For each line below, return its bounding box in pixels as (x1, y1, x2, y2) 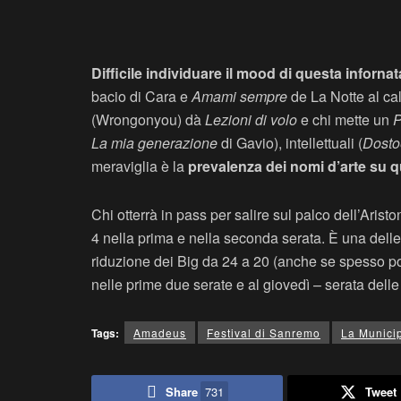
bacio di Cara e (91, 85, 188, 107)
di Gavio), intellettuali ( (218, 132, 363, 153)
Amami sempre (188, 85, 287, 107)
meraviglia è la (91, 155, 188, 176)
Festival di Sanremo (207, 324, 320, 340)
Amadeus (133, 324, 186, 340)
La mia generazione (91, 132, 218, 153)
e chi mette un (297, 108, 389, 130)
